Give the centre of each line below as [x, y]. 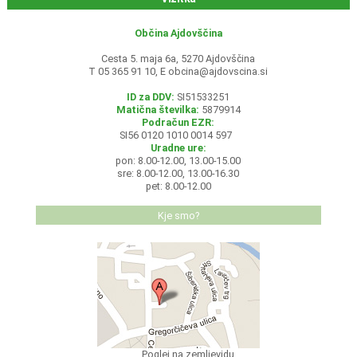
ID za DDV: [151, 97]
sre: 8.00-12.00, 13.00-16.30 [178, 174]
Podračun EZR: [178, 123]
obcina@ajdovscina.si [218, 72]
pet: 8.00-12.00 [178, 186]
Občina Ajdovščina [178, 33]
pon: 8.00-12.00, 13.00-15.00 [178, 161]
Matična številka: [157, 110]
